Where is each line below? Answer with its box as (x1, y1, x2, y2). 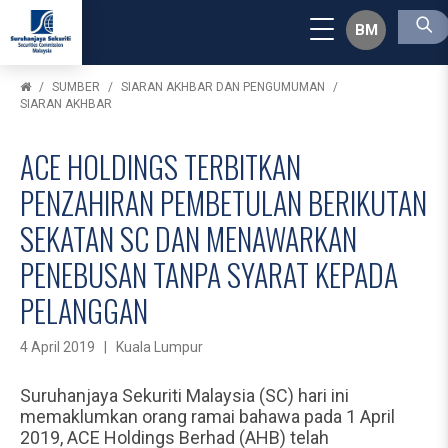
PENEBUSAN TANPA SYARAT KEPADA (20, 252, 398, 297)
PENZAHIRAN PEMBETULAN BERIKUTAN (20, 180, 427, 225)
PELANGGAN (20, 288, 148, 333)
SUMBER (52, 80, 100, 94)
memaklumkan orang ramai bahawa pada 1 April (20, 406, 395, 427)
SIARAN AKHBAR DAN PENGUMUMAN (121, 80, 325, 94)
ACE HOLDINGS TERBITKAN (20, 144, 301, 189)
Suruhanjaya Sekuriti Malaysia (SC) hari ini (20, 385, 349, 406)
